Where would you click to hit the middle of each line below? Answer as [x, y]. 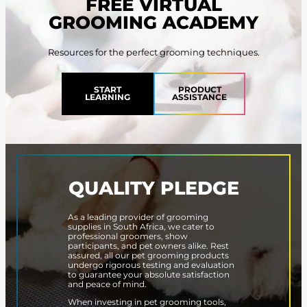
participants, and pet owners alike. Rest [148, 246]
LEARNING [107, 98]
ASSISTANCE [200, 98]
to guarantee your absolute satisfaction [148, 275]
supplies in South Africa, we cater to [141, 227]
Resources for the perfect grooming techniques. [153, 52]
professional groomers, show [127, 237]
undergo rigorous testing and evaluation [151, 266]
